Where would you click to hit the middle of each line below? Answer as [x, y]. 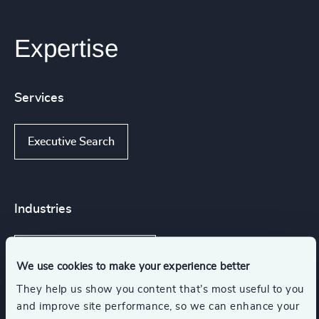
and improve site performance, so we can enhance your [158, 306]
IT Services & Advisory [85, 253]
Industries [43, 210]
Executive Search [71, 142]
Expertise [66, 48]
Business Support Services [96, 299]
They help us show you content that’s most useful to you [160, 289]
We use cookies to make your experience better [133, 266]
